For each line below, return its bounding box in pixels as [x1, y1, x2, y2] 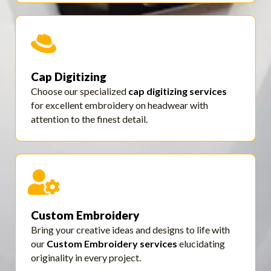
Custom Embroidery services [47, 238, 177, 250]
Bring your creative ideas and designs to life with [31, 224, 230, 236]
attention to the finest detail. [31, 113, 148, 125]
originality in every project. [31, 252, 141, 264]
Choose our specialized [31, 85, 128, 97]
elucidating [177, 238, 225, 250]
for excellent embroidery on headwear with [31, 99, 208, 111]
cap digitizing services [128, 85, 227, 97]
